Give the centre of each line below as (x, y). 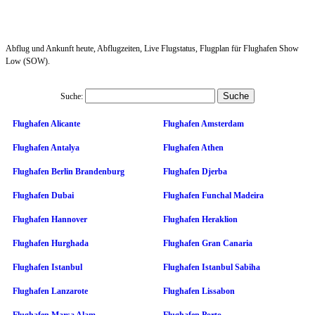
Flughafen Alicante (46, 123)
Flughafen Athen (193, 147)
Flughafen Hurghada (51, 243)
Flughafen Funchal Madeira (213, 195)
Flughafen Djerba (195, 171)
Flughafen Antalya (46, 147)
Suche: (72, 96)
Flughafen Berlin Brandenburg (69, 171)
